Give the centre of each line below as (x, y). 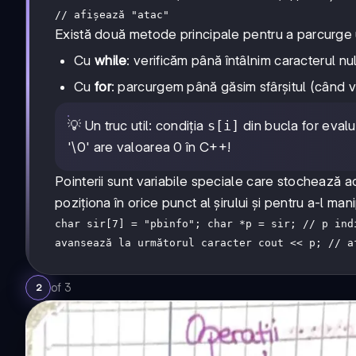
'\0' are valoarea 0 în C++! (149, 147)
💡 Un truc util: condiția (137, 125)
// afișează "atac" (112, 14)
